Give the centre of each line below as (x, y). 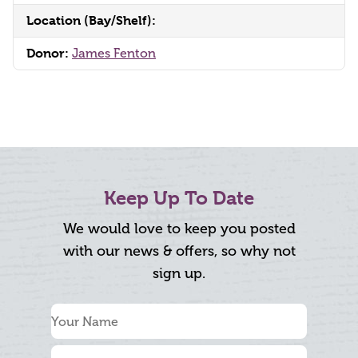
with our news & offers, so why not (179, 251)
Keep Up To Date (179, 199)
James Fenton (114, 54)
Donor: (49, 54)
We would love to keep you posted (179, 229)
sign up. (179, 274)
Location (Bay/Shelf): (91, 21)
